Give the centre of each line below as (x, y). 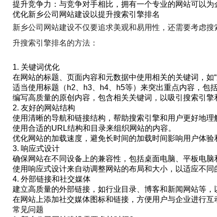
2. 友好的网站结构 (44, 108)
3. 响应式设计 (36, 148)
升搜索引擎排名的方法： (55, 43)
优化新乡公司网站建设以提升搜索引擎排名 (86, 14)
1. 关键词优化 (36, 67)
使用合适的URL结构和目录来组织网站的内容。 (94, 128)
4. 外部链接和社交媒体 (52, 179)
